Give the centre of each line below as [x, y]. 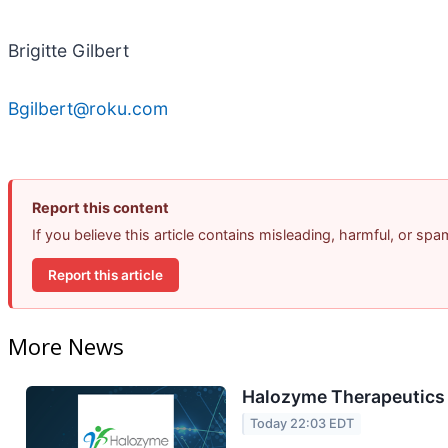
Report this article [105, 274]
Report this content [100, 208]
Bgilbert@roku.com [88, 109]
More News [66, 346]
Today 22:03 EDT [302, 424]
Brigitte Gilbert [68, 51]
